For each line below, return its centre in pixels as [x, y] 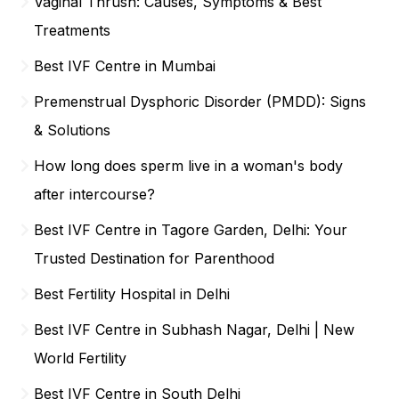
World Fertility [81, 358]
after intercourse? [95, 194]
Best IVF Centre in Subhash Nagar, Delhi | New [195, 329]
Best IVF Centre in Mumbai [125, 65]
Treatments [73, 30]
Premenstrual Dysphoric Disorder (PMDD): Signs [200, 101]
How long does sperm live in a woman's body [189, 165]
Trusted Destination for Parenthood [155, 258]
